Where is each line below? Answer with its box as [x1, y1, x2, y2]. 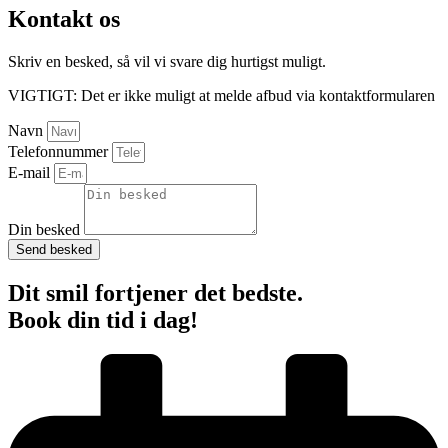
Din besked [8, 220, 84, 238]
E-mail [8, 163, 54, 181]
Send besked [16, 241, 92, 257]
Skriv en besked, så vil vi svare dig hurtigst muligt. [8, 52, 326, 70]
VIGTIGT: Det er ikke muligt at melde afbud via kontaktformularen [8, 86, 435, 104]
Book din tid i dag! [8, 306, 198, 333]
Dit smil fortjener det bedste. [8, 279, 303, 306]
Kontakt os [8, 5, 120, 32]
